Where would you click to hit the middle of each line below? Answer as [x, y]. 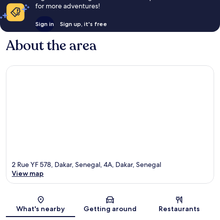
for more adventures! [68, 6]
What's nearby [41, 209]
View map [28, 174]
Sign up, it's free [83, 24]
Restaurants [179, 209]
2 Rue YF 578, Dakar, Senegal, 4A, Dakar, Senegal [86, 165]
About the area [51, 45]
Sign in [44, 24]
